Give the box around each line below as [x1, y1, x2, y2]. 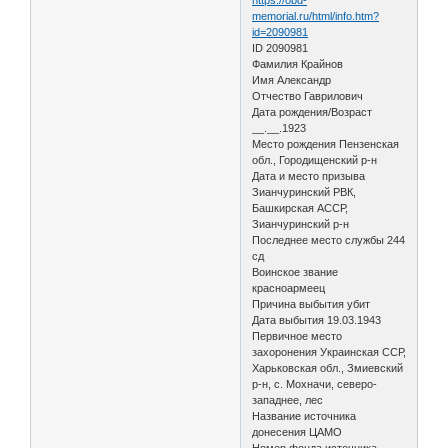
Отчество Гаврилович [252, 89, 364, 102]
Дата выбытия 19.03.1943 [252, 313, 382, 326]
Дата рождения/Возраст [252, 105, 373, 118]
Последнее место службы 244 [252, 233, 406, 246]
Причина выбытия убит [252, 297, 371, 310]
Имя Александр [252, 73, 332, 86]
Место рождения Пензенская [252, 137, 400, 150]
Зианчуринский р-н [252, 217, 350, 230]
